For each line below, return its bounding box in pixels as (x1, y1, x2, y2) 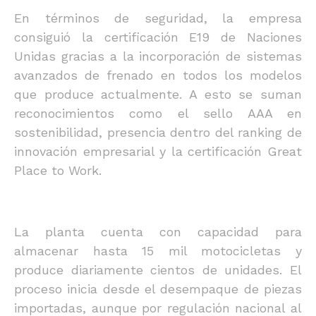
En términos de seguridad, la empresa (14, 11, 302, 25)
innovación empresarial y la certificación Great (14, 144, 302, 159)
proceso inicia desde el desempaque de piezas (14, 281, 302, 296)
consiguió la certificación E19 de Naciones (14, 30, 302, 44)
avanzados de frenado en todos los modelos (14, 68, 302, 83)
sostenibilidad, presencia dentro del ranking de (14, 125, 302, 140)
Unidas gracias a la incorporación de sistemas (14, 49, 302, 63)
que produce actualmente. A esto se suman (14, 87, 302, 102)
